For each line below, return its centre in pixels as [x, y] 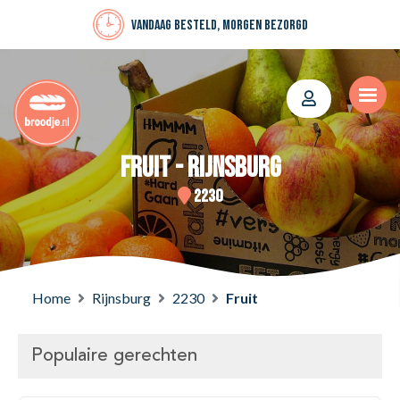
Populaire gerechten [114, 357]
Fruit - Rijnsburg [200, 168]
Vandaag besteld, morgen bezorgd [219, 26]
